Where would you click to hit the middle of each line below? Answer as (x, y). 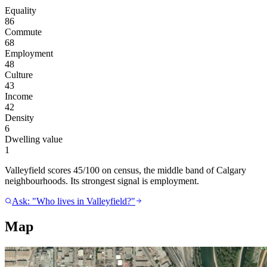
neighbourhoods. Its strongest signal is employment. (102, 181)
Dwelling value (34, 139)
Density (19, 117)
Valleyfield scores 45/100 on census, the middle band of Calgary (125, 170)
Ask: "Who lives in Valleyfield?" (74, 201)
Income (19, 96)
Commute (23, 32)
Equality (21, 10)
